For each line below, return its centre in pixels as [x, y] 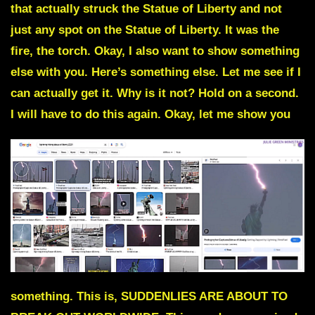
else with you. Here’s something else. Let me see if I [156, 72]
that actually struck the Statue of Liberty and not [146, 9]
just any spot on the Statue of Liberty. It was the [145, 30]
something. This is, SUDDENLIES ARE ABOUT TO [149, 296]
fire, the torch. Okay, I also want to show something [155, 51]
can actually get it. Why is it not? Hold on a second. [155, 94]
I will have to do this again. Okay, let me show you [150, 115]
